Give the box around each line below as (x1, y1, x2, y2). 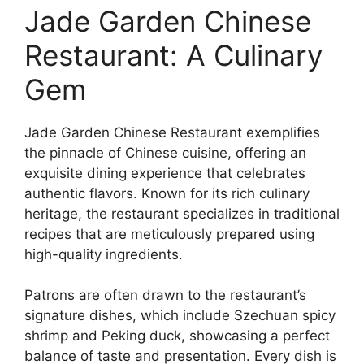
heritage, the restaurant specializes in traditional (24, 205, 340, 222)
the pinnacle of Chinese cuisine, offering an (24, 144, 306, 161)
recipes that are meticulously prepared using (24, 225, 314, 242)
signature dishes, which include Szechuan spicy (24, 307, 336, 323)
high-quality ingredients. (24, 245, 183, 262)
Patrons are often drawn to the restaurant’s (24, 287, 306, 303)
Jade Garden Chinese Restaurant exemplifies (24, 123, 320, 141)
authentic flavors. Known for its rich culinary (24, 184, 310, 201)
